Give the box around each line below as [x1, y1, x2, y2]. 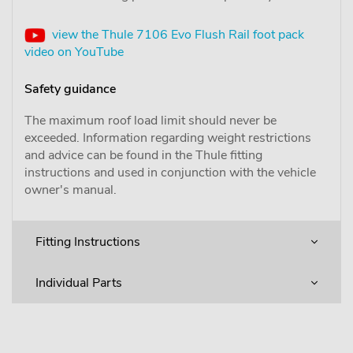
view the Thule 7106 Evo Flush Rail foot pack [46, 25, 305, 43]
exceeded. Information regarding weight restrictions [24, 128, 311, 147]
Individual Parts [35, 273, 122, 292]
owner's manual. [24, 180, 117, 199]
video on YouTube [24, 43, 124, 61]
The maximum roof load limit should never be [24, 111, 277, 129]
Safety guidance [24, 80, 116, 98]
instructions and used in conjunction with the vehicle [24, 163, 316, 181]
